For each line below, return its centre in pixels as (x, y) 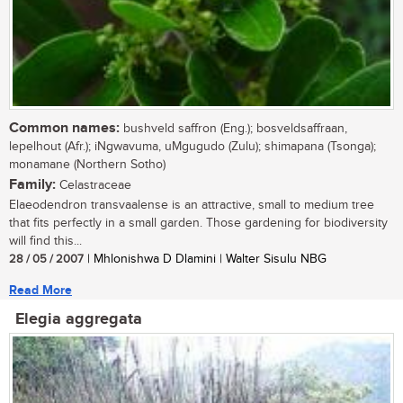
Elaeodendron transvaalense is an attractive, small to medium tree (192, 206)
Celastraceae (94, 186)
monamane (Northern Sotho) (87, 165)
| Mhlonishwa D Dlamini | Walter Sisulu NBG (205, 260)
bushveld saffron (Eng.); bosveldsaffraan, (233, 129)
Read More (40, 291)
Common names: (64, 129)
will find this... (45, 242)
